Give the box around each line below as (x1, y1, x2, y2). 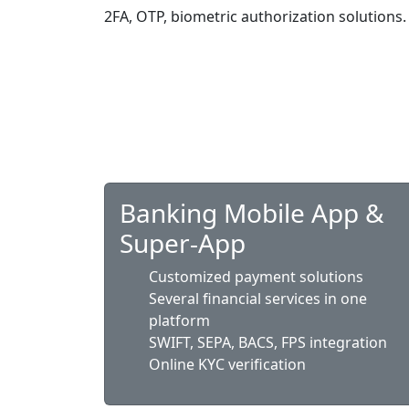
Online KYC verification (149, 354, 306, 374)
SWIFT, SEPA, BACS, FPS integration (149, 332, 387, 352)
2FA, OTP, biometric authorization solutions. (104, 6, 406, 26)
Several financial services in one (149, 288, 367, 309)
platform (149, 310, 210, 330)
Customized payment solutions (149, 267, 363, 287)
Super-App (120, 225, 246, 260)
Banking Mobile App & (120, 195, 384, 230)
